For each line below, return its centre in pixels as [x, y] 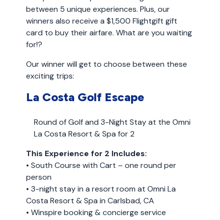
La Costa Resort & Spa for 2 [84, 134]
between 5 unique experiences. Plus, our [98, 9]
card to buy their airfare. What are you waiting [109, 33]
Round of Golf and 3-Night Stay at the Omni [112, 122]
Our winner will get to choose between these [106, 64]
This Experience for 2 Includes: [86, 153]
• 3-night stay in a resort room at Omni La [101, 189]
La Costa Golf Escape [85, 97]
